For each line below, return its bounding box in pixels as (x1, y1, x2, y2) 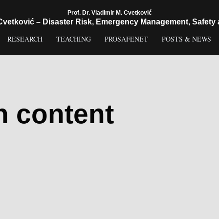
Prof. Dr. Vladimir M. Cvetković (67, 9, 152, 16)
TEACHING (56, 34, 91, 44)
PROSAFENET (105, 34, 148, 44)
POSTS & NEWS (162, 34, 211, 44)
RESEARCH (7, 34, 43, 44)
